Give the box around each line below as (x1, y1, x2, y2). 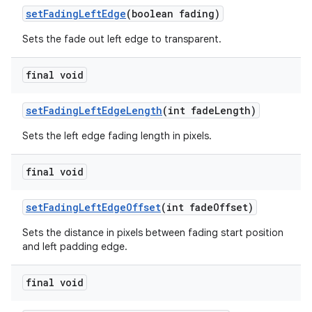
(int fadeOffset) (161, 201, 253, 214)
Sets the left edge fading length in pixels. (22, 130, 212, 142)
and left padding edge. (22, 240, 127, 253)
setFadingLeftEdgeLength (26, 104, 162, 117)
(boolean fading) (126, 7, 220, 20)
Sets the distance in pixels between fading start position (22, 226, 283, 239)
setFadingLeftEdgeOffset (26, 201, 161, 214)
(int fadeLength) (162, 104, 256, 117)
